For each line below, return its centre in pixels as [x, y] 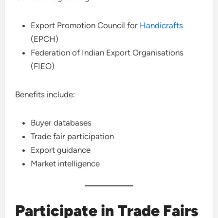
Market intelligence [65, 163]
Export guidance [61, 150]
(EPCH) [45, 39]
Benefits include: [45, 94]
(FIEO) [43, 66]
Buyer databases [61, 123]
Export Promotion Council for [85, 25]
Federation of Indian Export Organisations [107, 53]
